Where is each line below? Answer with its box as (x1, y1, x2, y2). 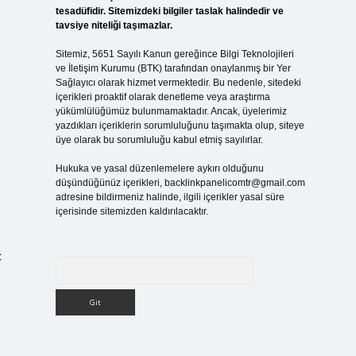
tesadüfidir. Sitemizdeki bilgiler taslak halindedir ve (55, 6, 284, 17)
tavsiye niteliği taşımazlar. (55, 20, 172, 31)
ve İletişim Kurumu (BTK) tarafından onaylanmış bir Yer (55, 63, 291, 74)
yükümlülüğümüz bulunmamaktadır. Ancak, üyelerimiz (55, 106, 287, 117)
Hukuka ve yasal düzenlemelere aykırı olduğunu (55, 163, 264, 174)
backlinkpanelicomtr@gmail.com (164, 177, 305, 188)
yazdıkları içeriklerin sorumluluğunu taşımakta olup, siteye (55, 120, 304, 131)
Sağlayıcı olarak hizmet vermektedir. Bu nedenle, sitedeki (55, 77, 301, 88)
